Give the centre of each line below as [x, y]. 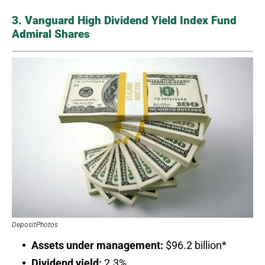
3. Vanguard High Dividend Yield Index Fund [124, 20]
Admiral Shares [51, 34]
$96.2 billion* [195, 245]
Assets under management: [97, 245]
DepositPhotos [35, 225]
